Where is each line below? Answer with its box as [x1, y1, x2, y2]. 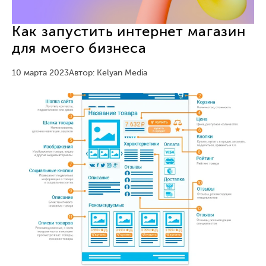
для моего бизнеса [12, 42, 147, 56]
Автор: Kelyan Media [69, 69, 147, 78]
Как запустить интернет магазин [12, 25, 246, 40]
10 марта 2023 [12, 69, 69, 78]
